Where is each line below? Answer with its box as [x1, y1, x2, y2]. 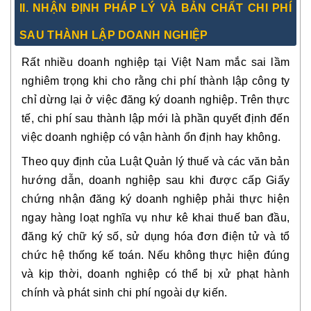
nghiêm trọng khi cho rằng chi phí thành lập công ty [22, 75, 289, 87]
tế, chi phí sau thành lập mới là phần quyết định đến [22, 112, 289, 124]
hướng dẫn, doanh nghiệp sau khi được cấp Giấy [22, 174, 289, 186]
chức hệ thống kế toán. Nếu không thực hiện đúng [22, 249, 289, 261]
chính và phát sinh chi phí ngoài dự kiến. [22, 287, 228, 299]
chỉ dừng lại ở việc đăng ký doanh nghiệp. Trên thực [22, 94, 289, 106]
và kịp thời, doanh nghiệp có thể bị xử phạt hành [22, 268, 289, 280]
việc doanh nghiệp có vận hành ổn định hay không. [22, 131, 280, 143]
